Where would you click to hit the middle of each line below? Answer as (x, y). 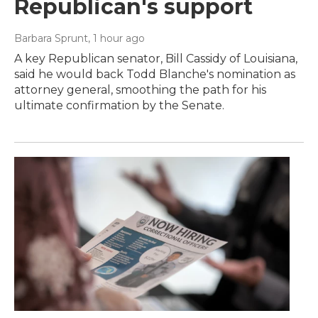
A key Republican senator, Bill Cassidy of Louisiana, (156, 59)
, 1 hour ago (116, 39)
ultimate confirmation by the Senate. (119, 106)
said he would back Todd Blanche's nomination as (155, 75)
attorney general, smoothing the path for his (140, 90)
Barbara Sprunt (51, 39)
